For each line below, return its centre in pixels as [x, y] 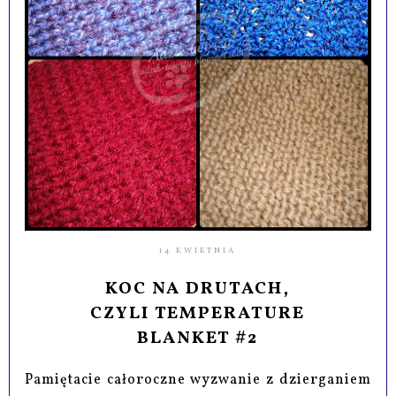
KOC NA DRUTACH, [198, 289]
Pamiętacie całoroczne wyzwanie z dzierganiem [198, 381]
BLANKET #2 [198, 339]
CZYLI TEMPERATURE [198, 314]
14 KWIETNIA [198, 251]
